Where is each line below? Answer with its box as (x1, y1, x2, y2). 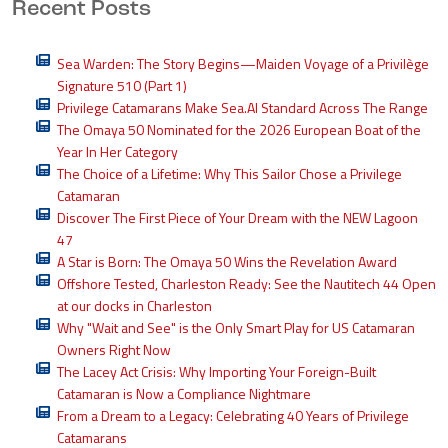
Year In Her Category (57, 140, 178, 162)
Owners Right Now (57, 338, 171, 360)
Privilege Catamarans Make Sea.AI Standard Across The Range (57, 96, 428, 118)
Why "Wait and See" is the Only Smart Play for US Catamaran (57, 316, 415, 338)
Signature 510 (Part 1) (57, 74, 187, 96)
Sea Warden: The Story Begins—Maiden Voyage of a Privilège (57, 52, 429, 74)
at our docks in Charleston (57, 294, 212, 316)
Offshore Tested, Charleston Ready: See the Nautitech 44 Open (57, 272, 436, 294)
